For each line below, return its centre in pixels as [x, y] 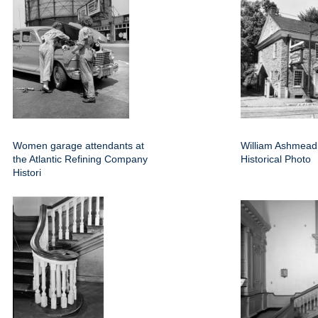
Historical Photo [276, 159]
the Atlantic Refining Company [80, 159]
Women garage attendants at [78, 146]
